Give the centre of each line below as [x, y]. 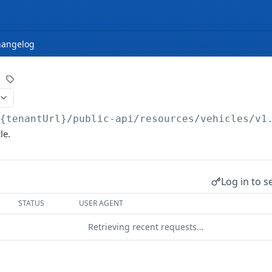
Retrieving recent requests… [146, 227]
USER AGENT [101, 203]
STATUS [32, 203]
